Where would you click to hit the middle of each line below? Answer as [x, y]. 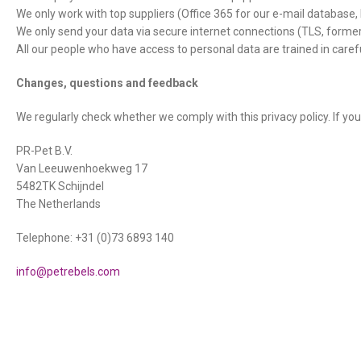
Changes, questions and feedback [107, 83]
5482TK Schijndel [60, 186]
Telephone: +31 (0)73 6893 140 [95, 238]
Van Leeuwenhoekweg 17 [82, 168]
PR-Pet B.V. [44, 151]
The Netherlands [58, 204]
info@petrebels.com [68, 272]
